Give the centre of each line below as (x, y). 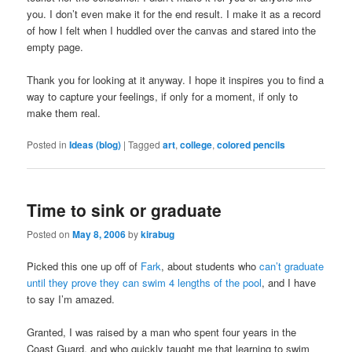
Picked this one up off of (84, 266)
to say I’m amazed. (71, 299)
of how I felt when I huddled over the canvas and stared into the (172, 31)
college (196, 145)
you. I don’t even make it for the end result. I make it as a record (174, 14)
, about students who (211, 266)
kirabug (158, 234)
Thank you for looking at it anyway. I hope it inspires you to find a (176, 80)
